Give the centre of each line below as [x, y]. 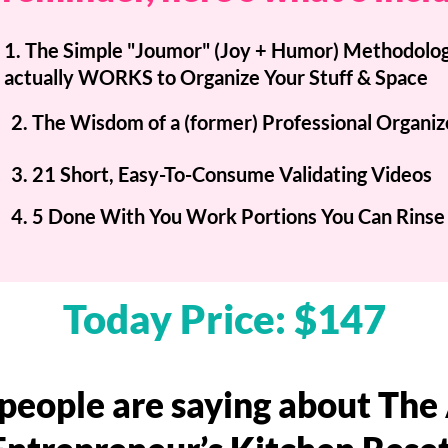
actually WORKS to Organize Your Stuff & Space [215, 76]
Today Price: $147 [224, 318]
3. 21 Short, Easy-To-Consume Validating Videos [221, 173]
